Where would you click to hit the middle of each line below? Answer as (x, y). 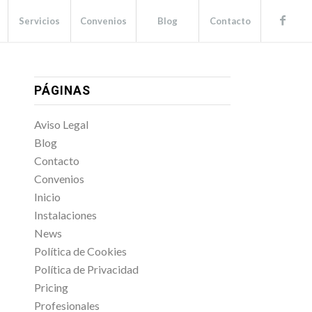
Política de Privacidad (86, 269)
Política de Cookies (80, 251)
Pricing (51, 287)
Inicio (47, 197)
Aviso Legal (61, 124)
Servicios (40, 21)
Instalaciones (65, 215)
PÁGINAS (62, 91)
